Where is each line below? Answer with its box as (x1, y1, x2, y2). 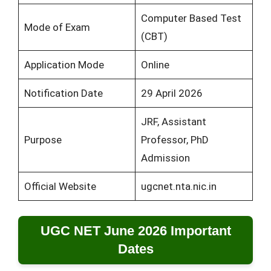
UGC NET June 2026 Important (40, 223, 231, 239)
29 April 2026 (140, 87, 203, 99)
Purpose (24, 133, 62, 146)
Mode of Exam (24, 21, 90, 33)
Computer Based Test (140, 11, 241, 24)
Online (140, 58, 169, 71)
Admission (140, 151, 190, 164)
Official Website (24, 180, 96, 192)
